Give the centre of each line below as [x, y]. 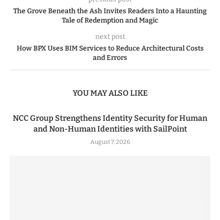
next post [110, 36]
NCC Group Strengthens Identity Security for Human [110, 118]
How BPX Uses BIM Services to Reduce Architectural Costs [110, 48]
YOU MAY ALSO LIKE [110, 93]
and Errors [110, 57]
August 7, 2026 [110, 142]
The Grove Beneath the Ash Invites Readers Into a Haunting [110, 11]
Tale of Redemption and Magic [110, 20]
